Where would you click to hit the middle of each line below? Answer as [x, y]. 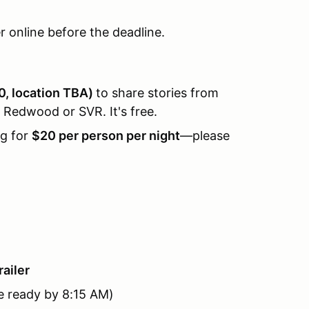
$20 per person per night [106, 136]
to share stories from [157, 93]
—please [205, 136]
